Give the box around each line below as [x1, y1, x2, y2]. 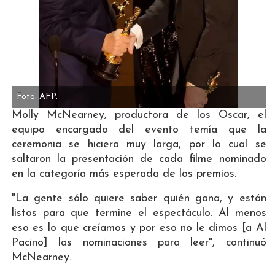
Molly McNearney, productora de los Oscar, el [11, 109, 266, 122]
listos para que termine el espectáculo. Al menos [11, 207, 266, 220]
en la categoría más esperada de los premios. [11, 168, 236, 180]
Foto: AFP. [17, 92, 58, 102]
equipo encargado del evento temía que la [11, 124, 266, 136]
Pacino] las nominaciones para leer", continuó [11, 237, 266, 249]
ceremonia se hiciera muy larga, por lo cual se [11, 139, 266, 151]
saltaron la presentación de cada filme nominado [11, 153, 266, 166]
